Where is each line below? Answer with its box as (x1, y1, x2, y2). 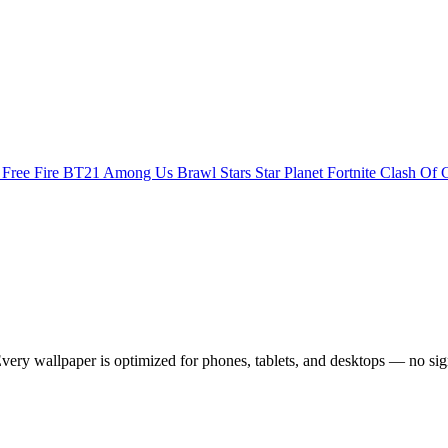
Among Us (103, 164, 177, 181)
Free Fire (2, 164, 63, 181)
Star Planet (255, 164, 327, 181)
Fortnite (327, 164, 380, 181)
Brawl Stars (177, 164, 255, 181)
